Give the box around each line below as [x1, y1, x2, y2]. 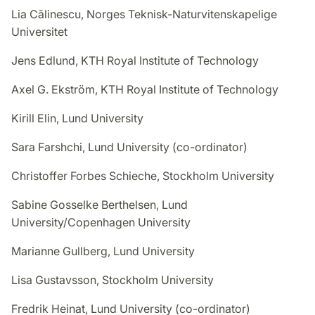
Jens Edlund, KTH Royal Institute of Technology [11, 53, 259, 68]
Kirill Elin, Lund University [11, 111, 143, 126]
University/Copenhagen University [11, 215, 191, 230]
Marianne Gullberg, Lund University [11, 244, 195, 259]
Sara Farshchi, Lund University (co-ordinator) [11, 140, 247, 155]
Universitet [11, 25, 67, 39]
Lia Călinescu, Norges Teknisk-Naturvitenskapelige [11, 7, 277, 22]
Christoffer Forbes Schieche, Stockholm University [11, 169, 274, 184]
